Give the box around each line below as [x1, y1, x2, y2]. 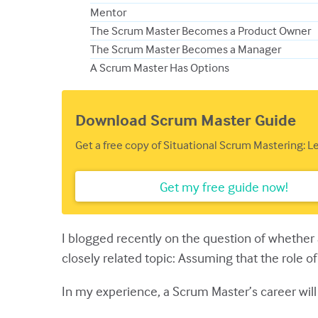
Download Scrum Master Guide [75, 109, 296, 130]
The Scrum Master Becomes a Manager [90, 42, 281, 57]
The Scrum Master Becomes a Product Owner [90, 23, 311, 39]
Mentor [90, 5, 126, 21]
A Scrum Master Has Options [90, 60, 229, 76]
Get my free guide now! [159, 177, 288, 194]
